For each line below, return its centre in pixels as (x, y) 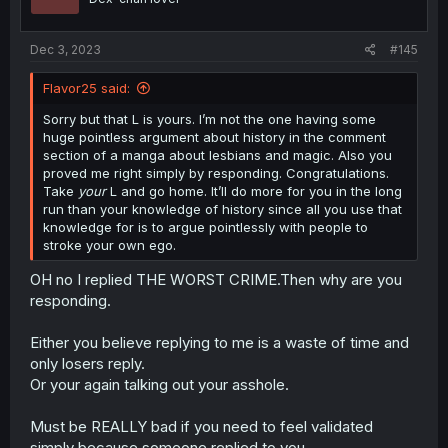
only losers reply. (87, 363)
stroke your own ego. (109, 245)
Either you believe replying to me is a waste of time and (219, 342)
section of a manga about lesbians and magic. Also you (217, 155)
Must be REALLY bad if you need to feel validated (201, 426)
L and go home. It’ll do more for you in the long (254, 191)
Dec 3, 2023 (65, 49)
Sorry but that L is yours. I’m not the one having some (209, 119)
